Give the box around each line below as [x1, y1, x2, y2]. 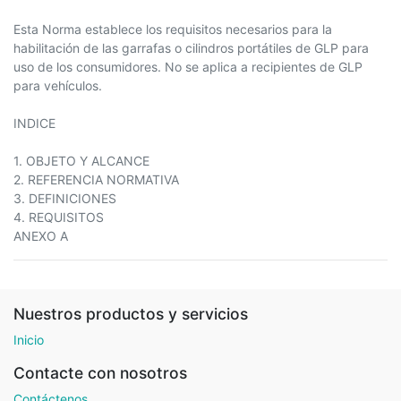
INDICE [13, 115, 55, 131]
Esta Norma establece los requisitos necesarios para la [13, 21, 332, 37]
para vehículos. [13, 78, 102, 93]
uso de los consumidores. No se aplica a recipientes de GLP [13, 59, 363, 74]
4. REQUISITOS [13, 209, 104, 225]
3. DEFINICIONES [13, 191, 116, 206]
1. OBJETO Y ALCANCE [13, 153, 149, 168]
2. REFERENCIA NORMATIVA [13, 172, 179, 187]
